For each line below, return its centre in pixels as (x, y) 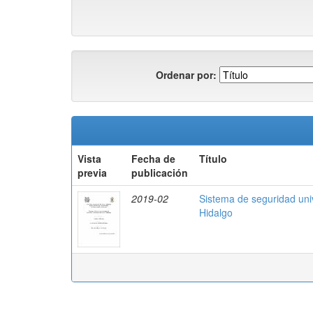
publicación (160, 173)
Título (213, 159)
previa (92, 173)
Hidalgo (216, 212)
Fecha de (153, 159)
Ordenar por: (186, 74)
